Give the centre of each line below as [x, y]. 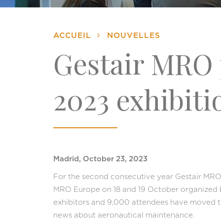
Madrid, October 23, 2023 [100, 159]
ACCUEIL [72, 36]
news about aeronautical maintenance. [124, 216]
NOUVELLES [133, 36]
